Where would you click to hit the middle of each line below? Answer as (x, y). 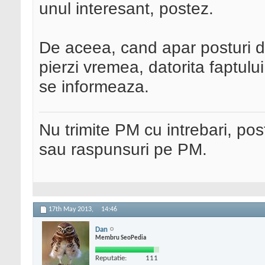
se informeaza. (94, 87)
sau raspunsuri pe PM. (123, 149)
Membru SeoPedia (121, 238)
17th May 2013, (72, 210)
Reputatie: (111, 258)
